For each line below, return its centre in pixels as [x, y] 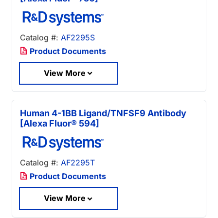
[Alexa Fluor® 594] [60, 124]
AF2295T [78, 163]
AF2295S [78, 37]
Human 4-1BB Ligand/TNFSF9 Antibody [103, 113]
